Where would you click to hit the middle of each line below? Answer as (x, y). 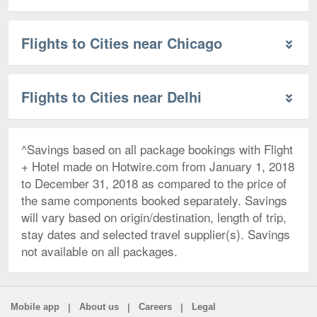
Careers (155, 306)
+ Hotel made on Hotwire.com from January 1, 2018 (158, 166)
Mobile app (35, 306)
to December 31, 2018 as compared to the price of (154, 183)
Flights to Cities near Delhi (111, 96)
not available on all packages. (99, 250)
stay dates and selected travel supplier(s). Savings (156, 234)
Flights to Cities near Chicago (122, 42)
